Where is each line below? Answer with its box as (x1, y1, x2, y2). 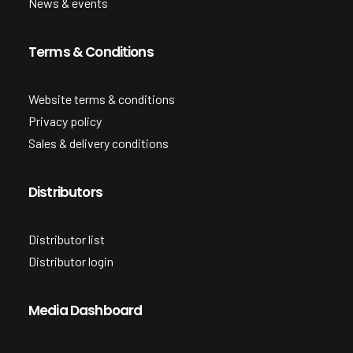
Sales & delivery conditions (28, 136, 169, 150)
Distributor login (28, 254, 113, 269)
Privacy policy (28, 113, 102, 128)
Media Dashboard (28, 301, 143, 320)
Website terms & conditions (28, 91, 175, 106)
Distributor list (28, 232, 105, 247)
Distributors (28, 183, 102, 202)
